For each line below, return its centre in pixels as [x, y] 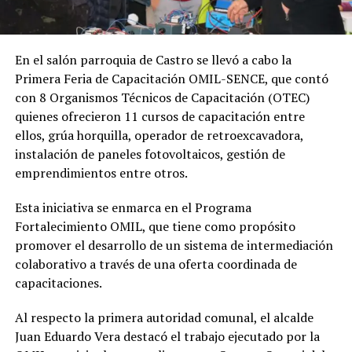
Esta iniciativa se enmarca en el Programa [133, 207]
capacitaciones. [58, 283]
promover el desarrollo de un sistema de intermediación [174, 245]
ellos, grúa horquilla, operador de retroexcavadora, [159, 135]
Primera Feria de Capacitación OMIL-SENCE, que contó [171, 79]
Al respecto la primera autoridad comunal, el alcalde [164, 317]
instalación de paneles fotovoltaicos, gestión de [150, 154]
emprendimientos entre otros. [101, 173]
